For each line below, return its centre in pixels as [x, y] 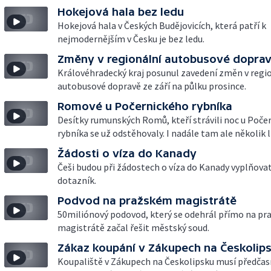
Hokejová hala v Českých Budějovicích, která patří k [162, 25]
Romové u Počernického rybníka [145, 106]
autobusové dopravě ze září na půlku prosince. [152, 86]
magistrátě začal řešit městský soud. [133, 227]
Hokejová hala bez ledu [121, 12]
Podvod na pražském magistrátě [147, 201]
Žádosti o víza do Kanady [127, 153]
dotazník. [77, 180]
